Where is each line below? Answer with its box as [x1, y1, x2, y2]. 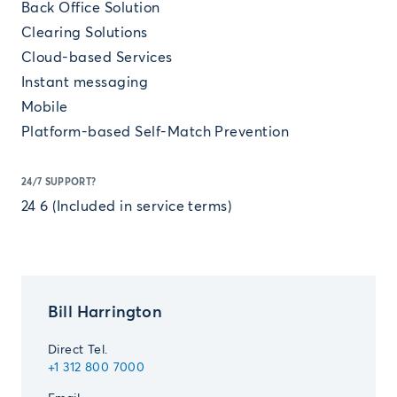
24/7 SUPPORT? [21, 177, 97, 187]
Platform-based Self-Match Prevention [21, 125, 290, 139]
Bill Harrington [48, 305, 162, 321]
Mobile [21, 100, 68, 114]
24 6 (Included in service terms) [21, 199, 232, 214]
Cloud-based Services [21, 51, 173, 65]
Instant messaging [21, 75, 149, 90]
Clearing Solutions [21, 26, 148, 40]
